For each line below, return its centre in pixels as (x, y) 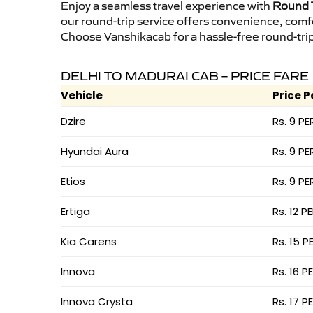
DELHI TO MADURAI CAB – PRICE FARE (185, 77)
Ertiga (75, 212)
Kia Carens (89, 242)
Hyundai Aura (95, 152)
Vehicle (82, 96)
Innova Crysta (97, 302)
